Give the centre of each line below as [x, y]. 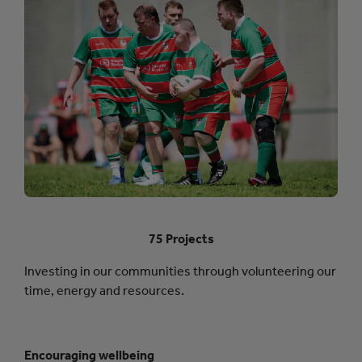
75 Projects [181, 238]
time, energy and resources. [104, 290]
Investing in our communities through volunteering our [180, 271]
